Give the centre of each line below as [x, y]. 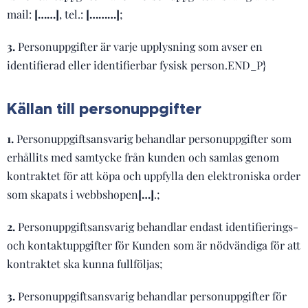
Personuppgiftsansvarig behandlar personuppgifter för [152, 296]
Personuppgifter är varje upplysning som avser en [140, 46]
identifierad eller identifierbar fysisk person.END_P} [136, 65]
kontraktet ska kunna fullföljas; [85, 264]
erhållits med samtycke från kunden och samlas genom [143, 157]
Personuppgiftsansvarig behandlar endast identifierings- [157, 227]
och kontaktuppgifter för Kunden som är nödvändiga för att [154, 245]
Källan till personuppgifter [104, 109]
